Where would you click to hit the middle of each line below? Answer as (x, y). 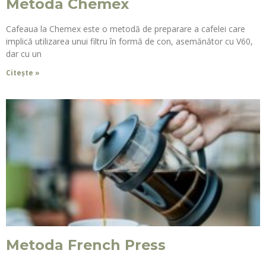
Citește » (23, 72)
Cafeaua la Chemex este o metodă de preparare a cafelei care (126, 28)
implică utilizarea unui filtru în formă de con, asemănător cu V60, (129, 41)
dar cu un (24, 53)
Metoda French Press (86, 245)
